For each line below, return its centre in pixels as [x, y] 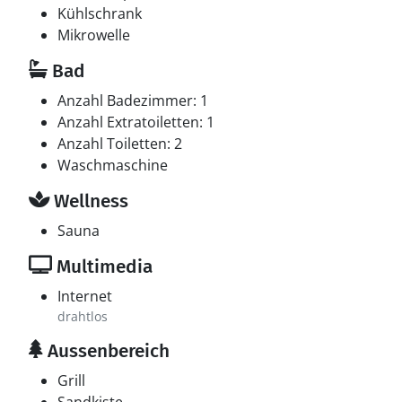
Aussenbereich [106, 351]
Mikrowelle [94, 35]
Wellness [89, 201]
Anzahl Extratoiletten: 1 [136, 122]
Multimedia [102, 267]
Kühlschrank [100, 13]
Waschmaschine [113, 165]
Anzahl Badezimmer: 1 [133, 100]
